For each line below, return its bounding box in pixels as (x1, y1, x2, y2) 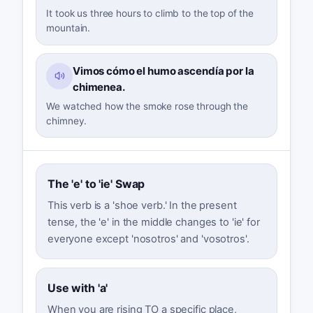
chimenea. (72, 80, 125, 94)
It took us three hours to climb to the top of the (46, 8, 254, 20)
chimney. (46, 115, 87, 126)
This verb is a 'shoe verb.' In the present (47, 199, 237, 212)
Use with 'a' (47, 280, 108, 295)
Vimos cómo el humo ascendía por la (72, 64, 254, 78)
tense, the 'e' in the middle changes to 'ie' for (47, 216, 260, 229)
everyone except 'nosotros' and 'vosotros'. (47, 233, 249, 246)
